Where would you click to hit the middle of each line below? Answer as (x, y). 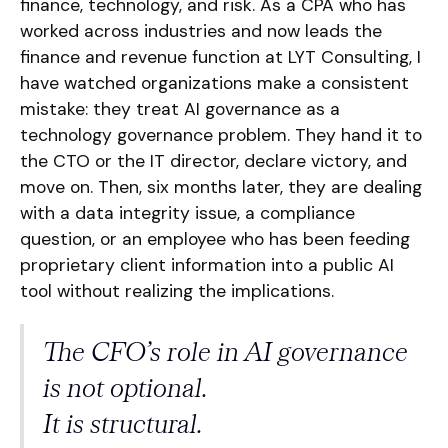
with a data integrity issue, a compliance (187, 212)
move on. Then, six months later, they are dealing (220, 186)
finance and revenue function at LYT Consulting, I (220, 56)
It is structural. (123, 423)
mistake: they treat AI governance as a (179, 108)
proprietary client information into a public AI (206, 264)
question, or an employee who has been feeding (214, 238)
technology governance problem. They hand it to (220, 134)
